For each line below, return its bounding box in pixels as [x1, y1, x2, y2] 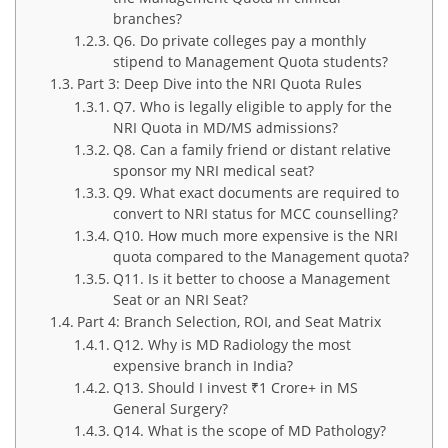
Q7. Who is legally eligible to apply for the [112, 97, 392, 117]
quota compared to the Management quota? [112, 247, 409, 267]
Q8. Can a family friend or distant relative [112, 140, 391, 160]
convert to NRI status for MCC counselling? [112, 204, 398, 224]
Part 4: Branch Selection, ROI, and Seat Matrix [76, 312, 381, 332]
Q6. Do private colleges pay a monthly [112, 31, 366, 51]
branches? [112, 9, 182, 29]
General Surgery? [112, 399, 228, 419]
